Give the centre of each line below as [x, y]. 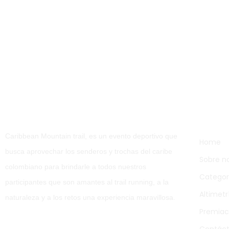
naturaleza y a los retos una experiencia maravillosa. [90, 197]
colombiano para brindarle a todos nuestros [76, 167]
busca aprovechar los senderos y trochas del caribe [89, 151]
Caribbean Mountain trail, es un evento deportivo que [91, 136]
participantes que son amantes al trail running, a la [87, 182]
